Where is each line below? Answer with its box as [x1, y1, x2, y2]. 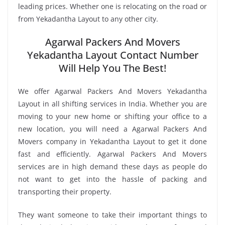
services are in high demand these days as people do [18, 162, 207, 172]
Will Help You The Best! [59, 61, 166, 75]
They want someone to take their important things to [18, 210, 207, 220]
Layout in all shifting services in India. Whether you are [18, 99, 207, 109]
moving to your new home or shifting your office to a [18, 111, 207, 122]
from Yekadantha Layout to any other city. [18, 14, 158, 24]
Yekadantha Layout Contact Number [27, 48, 198, 62]
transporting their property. [18, 187, 111, 197]
